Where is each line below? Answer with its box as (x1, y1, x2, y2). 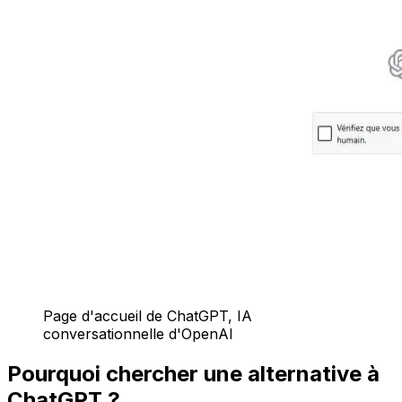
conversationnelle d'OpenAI (43, 324, 233, 343)
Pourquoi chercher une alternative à (7, 360, 380, 387)
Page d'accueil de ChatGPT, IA (43, 306, 252, 325)
